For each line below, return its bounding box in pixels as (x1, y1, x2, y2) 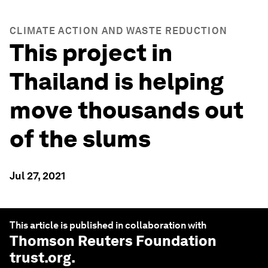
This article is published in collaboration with (10, 220, 206, 231)
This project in (10, 38, 172, 67)
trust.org (10, 249, 71, 266)
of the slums (10, 124, 151, 153)
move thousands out (10, 96, 243, 124)
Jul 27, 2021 (10, 169, 65, 182)
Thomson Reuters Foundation (10, 232, 217, 249)
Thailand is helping (10, 67, 224, 96)
